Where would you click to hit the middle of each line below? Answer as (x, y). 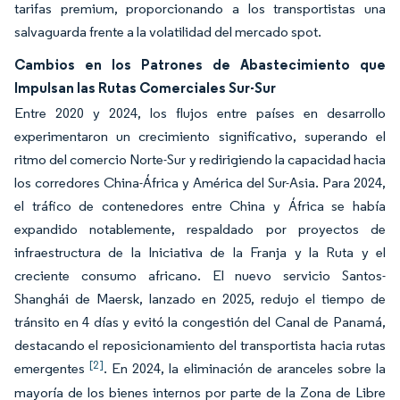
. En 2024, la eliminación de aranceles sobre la (245, 368)
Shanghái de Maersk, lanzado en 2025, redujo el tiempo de (200, 299)
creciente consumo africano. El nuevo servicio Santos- (200, 275)
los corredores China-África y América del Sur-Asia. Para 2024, (200, 183)
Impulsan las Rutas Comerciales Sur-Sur (145, 87)
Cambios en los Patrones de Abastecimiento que (200, 64)
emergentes (52, 368)
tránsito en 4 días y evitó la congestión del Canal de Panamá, (200, 322)
